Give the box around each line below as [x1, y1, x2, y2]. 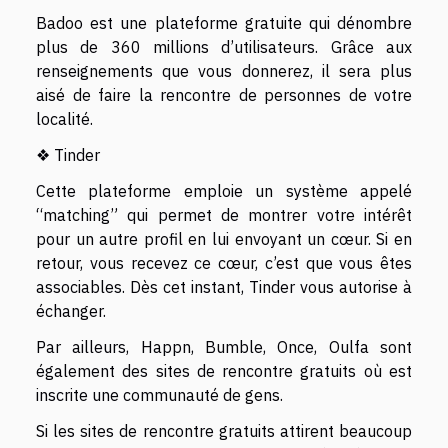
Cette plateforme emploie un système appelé [36, 181, 412, 201]
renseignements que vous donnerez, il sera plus [36, 61, 412, 81]
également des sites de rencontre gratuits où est [36, 361, 412, 381]
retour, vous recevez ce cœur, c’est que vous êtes [36, 253, 412, 273]
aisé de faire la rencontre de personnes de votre [36, 85, 412, 105]
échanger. [36, 301, 106, 321]
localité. [36, 109, 97, 129]
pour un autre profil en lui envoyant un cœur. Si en [36, 229, 412, 249]
